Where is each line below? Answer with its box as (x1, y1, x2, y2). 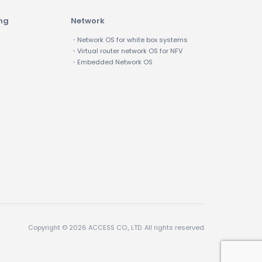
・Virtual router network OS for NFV (71, 46, 182, 56)
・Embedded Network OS (71, 57, 153, 67)
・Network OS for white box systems (71, 35, 188, 44)
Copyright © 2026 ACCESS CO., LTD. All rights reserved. (28, 223, 205, 232)
